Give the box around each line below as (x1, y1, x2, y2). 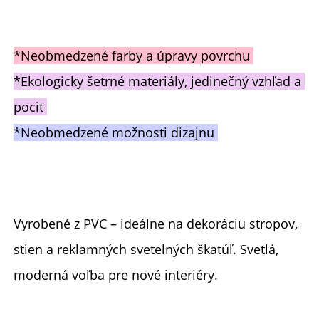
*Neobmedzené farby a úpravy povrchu (14, 46, 253, 64)
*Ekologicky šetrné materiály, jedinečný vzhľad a (14, 72, 301, 90)
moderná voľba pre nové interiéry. (14, 266, 221, 283)
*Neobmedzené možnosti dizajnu (14, 123, 218, 141)
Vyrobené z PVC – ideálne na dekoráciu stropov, (14, 214, 298, 232)
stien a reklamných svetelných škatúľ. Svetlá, (14, 240, 278, 258)
